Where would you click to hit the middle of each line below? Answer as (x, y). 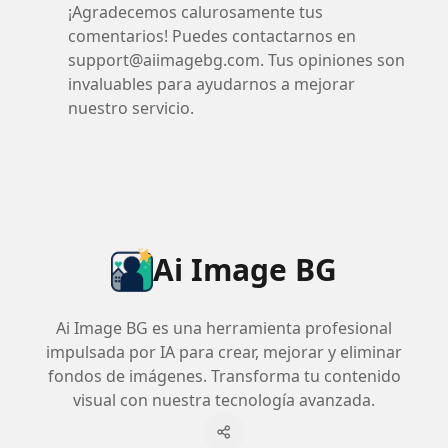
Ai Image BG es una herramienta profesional (224, 328)
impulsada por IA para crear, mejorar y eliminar (224, 352)
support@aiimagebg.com (164, 60)
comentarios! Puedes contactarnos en (212, 36)
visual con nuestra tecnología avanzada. (224, 400)
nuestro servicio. (131, 108)
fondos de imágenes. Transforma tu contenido (224, 376)
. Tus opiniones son (332, 60)
